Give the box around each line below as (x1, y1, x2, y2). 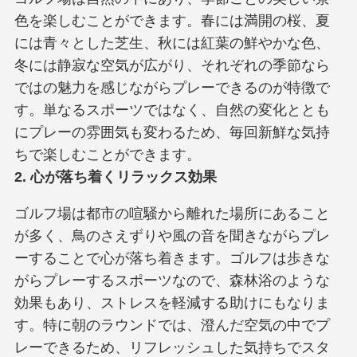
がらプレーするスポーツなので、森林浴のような (14, 272, 330, 288)
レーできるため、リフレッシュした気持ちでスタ (14, 339, 330, 355)
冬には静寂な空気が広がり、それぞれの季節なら (14, 57, 330, 73)
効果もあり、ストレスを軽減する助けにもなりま (14, 294, 330, 311)
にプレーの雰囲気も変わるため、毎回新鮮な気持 (14, 124, 330, 140)
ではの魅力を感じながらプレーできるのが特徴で (14, 79, 330, 96)
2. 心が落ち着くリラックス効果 (14, 168, 217, 185)
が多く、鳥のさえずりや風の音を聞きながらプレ (14, 227, 330, 244)
